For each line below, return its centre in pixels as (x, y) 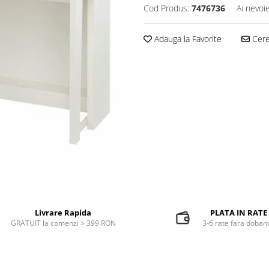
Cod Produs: (166, 8)
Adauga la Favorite (187, 38)
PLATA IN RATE (239, 212)
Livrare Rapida (63, 212)
